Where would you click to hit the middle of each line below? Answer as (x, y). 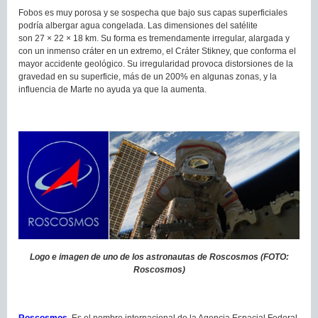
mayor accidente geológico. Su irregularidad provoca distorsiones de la (156, 64)
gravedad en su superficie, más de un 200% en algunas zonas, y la (148, 76)
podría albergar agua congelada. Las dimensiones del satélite (138, 25)
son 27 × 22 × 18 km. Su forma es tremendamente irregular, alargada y (154, 38)
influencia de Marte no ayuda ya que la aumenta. (113, 89)
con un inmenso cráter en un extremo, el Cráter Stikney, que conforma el (157, 51)
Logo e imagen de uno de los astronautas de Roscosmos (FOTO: (159, 257)
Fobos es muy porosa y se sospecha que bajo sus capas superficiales (153, 12)
